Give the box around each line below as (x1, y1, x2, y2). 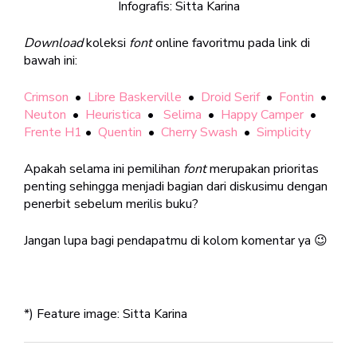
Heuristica (85, 105, 141, 124)
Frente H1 (24, 123, 82, 141)
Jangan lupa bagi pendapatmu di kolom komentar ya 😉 (24, 231, 328, 249)
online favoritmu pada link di (152, 33, 310, 52)
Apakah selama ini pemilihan (24, 159, 183, 178)
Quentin (98, 123, 142, 141)
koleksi (83, 33, 129, 52)
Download (24, 33, 83, 52)
